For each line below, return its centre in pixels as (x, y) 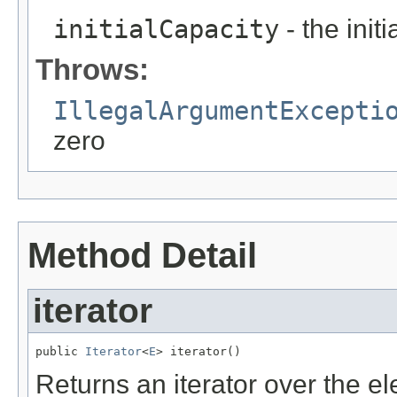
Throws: (92, 69)
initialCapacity (166, 29)
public (60, 351)
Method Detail (142, 256)
